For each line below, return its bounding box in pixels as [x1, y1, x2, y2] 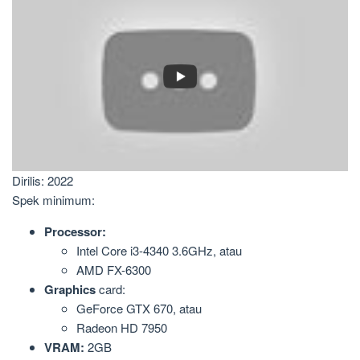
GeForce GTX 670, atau [76, 300, 202, 317]
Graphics [44, 280, 96, 299]
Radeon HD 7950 [76, 319, 167, 337]
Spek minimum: [12, 191, 95, 209]
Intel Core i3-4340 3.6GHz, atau [76, 242, 242, 260]
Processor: [44, 223, 106, 241]
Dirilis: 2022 [12, 172, 73, 190]
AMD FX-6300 [76, 261, 151, 279]
